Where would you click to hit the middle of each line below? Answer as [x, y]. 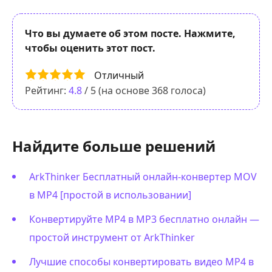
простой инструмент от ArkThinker [112, 237]
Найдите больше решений [114, 146]
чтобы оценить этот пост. [90, 48]
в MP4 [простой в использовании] [110, 195]
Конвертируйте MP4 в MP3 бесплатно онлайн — [144, 219]
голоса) [187, 90]
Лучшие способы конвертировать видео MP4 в [141, 261]
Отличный [119, 75]
